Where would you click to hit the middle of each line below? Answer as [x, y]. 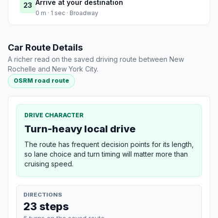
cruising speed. [49, 163]
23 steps [46, 206]
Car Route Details [45, 48]
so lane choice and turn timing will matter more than [106, 154]
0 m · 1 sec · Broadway [67, 13]
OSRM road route [42, 81]
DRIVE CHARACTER [54, 115]
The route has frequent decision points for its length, [109, 144]
